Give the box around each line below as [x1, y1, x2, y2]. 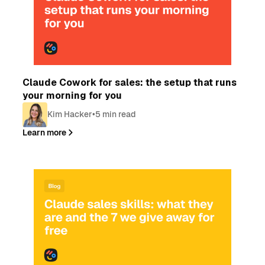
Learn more [22, 127, 67, 138]
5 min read [95, 109, 137, 120]
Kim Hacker [47, 109, 93, 120]
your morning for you [22, 89, 122, 102]
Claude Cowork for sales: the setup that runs [22, 76, 237, 89]
